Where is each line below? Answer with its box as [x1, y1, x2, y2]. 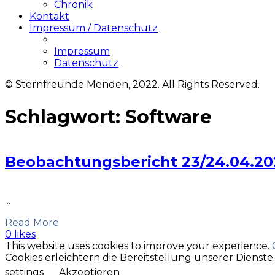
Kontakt [29, 10, 69, 22]
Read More [5, 217, 59, 229]
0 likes [5, 228, 36, 241]
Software [125, 105, 212, 128]
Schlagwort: [5, 105, 125, 128]
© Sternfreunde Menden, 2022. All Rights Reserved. [5, 79, 260, 90]
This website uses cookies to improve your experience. [5, 240, 272, 252]
